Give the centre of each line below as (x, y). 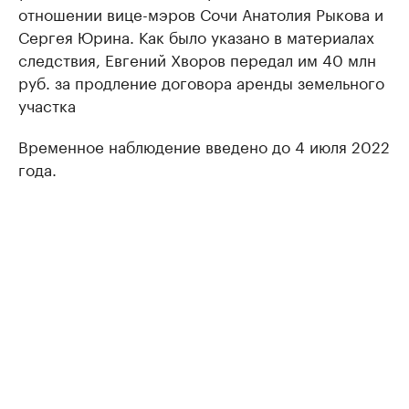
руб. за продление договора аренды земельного (201, 82)
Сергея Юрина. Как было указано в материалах (196, 36)
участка (47, 105)
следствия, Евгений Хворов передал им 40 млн (197, 59)
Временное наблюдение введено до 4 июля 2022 (204, 146)
